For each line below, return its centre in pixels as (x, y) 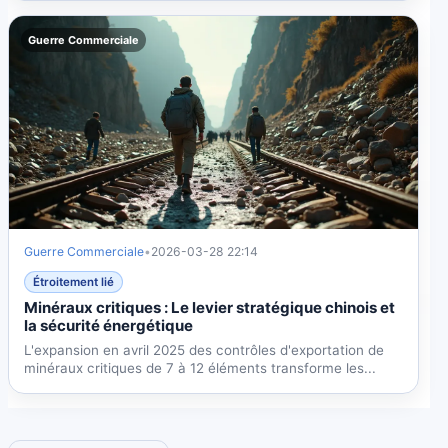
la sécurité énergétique (109, 326)
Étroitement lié (74, 282)
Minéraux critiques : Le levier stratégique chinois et (210, 308)
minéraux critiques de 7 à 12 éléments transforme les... (200, 368)
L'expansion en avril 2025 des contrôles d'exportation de (204, 350)
